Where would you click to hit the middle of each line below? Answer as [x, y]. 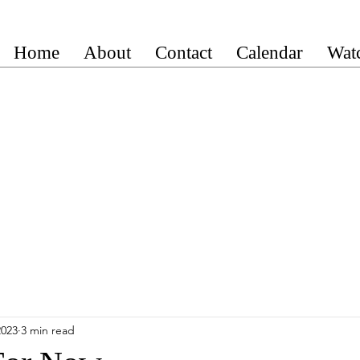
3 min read [48, 330]
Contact [184, 53]
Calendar [270, 53]
